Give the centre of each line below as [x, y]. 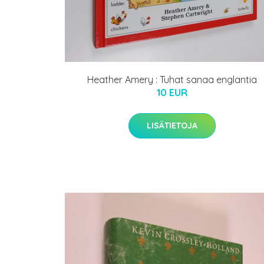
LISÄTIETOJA [172, 125]
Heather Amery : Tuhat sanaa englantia [172, 79]
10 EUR [172, 92]
